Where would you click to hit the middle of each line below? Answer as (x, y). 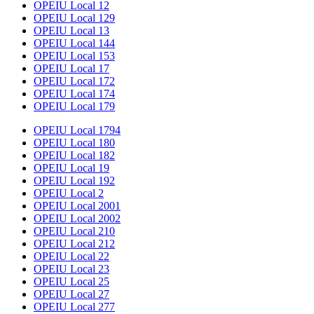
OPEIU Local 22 (71, 257)
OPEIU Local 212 (74, 244)
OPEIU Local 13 (71, 31)
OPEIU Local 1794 (77, 130)
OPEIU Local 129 (74, 18)
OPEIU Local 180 (74, 143)
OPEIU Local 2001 (77, 206)
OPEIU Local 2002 (77, 219)
